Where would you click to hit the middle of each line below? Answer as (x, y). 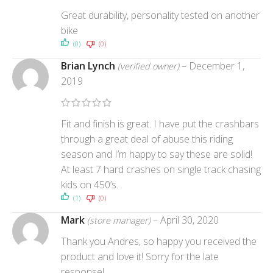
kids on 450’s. (90, 184)
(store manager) (119, 220)
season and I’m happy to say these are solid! (157, 154)
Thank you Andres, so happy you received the (159, 241)
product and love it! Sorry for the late (140, 256)
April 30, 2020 (190, 220)
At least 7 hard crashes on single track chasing (161, 169)
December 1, (217, 66)
